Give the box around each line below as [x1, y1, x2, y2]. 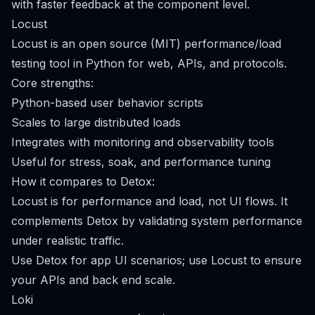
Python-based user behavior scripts [11, 96, 203, 110]
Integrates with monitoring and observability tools [11, 135, 274, 149]
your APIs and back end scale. [11, 273, 175, 287]
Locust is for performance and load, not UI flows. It [11, 194, 288, 208]
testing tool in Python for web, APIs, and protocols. [11, 56, 287, 70]
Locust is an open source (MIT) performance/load [11, 37, 281, 51]
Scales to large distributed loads [11, 115, 181, 129]
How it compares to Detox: [11, 174, 155, 188]
